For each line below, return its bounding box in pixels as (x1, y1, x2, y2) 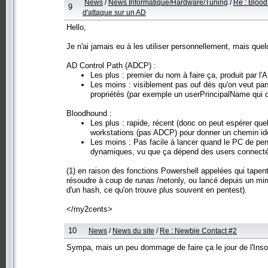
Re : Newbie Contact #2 (160, 226, 237, 234)
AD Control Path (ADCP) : (66, 60, 156, 70)
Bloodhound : (66, 108, 112, 118)
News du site (112, 226, 154, 234)
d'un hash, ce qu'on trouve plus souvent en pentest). (66, 185, 247, 194)
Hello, (66, 22, 86, 32)
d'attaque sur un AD (83, 8, 146, 16)
